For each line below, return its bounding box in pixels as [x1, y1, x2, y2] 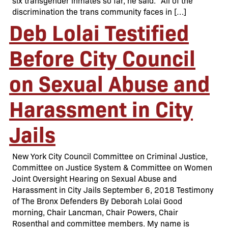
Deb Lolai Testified [9, 17, 189, 46]
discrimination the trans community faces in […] [12, 6, 186, 17]
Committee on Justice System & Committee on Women [12, 162, 212, 173]
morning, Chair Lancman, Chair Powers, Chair [12, 207, 178, 217]
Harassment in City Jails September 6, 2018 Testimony [12, 184, 214, 195]
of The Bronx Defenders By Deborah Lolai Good [12, 195, 182, 206]
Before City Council [9, 42, 195, 72]
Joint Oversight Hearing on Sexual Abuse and [12, 173, 177, 184]
